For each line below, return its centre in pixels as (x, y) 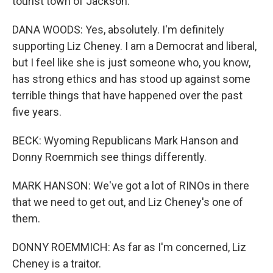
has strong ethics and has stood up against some (131, 79)
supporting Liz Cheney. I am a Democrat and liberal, (134, 46)
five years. (37, 112)
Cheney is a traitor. (57, 264)
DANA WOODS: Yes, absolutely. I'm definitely (118, 30)
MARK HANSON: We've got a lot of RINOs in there (131, 186)
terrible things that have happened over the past (127, 95)
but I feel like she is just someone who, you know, (131, 62)
